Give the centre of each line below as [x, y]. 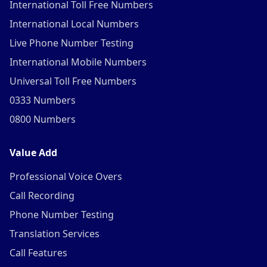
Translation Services [55, 234]
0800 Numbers [43, 119]
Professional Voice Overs [66, 176]
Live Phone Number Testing [72, 43]
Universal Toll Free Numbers [73, 81]
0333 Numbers [43, 100]
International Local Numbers [74, 24]
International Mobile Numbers [78, 62]
